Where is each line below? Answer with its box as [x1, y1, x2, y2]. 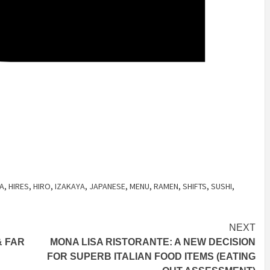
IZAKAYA [55, 181, 85, 192]
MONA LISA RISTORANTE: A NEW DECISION [50, 237, 256, 248]
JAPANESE [89, 181, 125, 192]
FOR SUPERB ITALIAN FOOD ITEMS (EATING [47, 251, 256, 262]
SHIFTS [183, 181, 207, 192]
